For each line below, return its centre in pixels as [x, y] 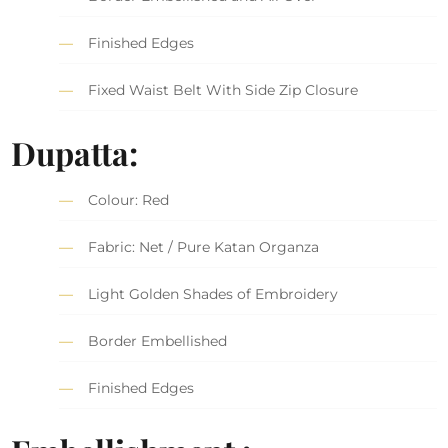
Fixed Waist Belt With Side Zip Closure [223, 89]
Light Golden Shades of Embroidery [213, 293]
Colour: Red [129, 199]
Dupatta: [75, 152]
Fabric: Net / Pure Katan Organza [204, 246]
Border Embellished [158, 340]
